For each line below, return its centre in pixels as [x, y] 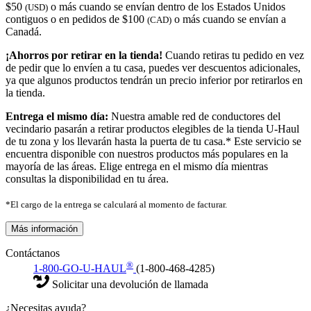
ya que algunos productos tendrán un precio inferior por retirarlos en [154, 80]
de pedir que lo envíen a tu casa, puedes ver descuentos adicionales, [153, 67]
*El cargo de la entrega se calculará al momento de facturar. [116, 204]
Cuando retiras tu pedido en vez [233, 55]
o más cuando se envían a [229, 19]
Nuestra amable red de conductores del [194, 116]
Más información [44, 228]
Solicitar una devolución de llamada [129, 285]
